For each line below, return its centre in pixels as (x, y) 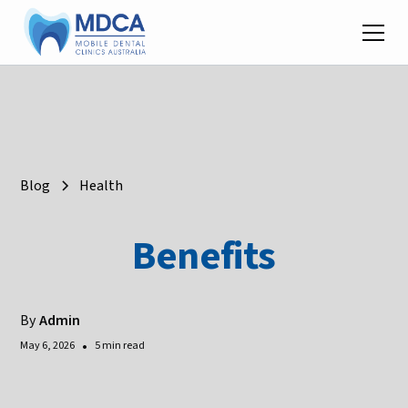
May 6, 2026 (48, 346)
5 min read (120, 346)
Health (102, 186)
